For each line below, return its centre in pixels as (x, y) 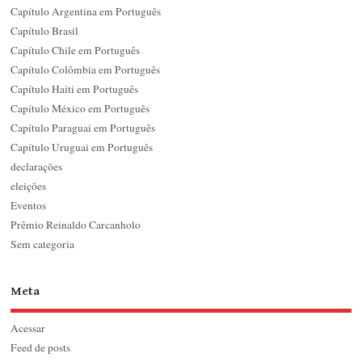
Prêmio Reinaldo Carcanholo (76, 224)
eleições (29, 185)
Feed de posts (41, 348)
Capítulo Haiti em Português (75, 88)
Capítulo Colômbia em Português (86, 69)
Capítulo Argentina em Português (86, 11)
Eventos (29, 205)
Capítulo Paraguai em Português (83, 127)
